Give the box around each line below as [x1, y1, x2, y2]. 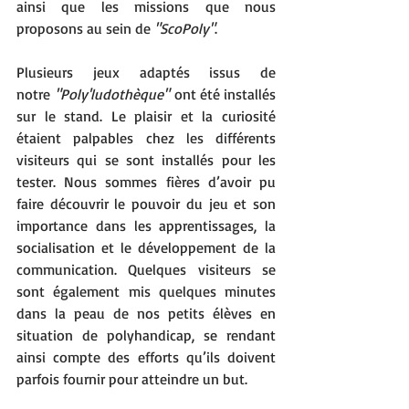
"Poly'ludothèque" [55, 85, 170, 104]
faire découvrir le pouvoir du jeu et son [16, 194, 276, 214]
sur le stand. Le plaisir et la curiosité [16, 107, 276, 126]
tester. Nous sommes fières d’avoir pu [16, 173, 276, 192]
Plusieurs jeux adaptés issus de [16, 63, 276, 82]
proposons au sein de [16, 19, 154, 38]
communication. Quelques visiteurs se [16, 260, 276, 279]
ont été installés [169, 85, 276, 104]
